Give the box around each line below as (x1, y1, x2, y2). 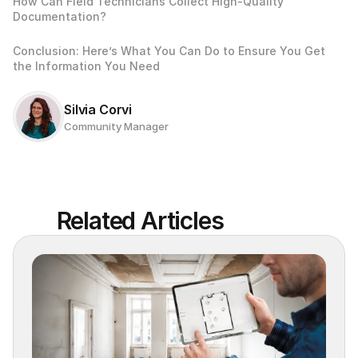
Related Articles (56, 205, 224, 235)
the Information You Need (13, 58, 160, 73)
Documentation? (13, 9, 109, 23)
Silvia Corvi (64, 101, 133, 117)
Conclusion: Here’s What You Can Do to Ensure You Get (13, 43, 325, 58)
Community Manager (64, 119, 169, 133)
